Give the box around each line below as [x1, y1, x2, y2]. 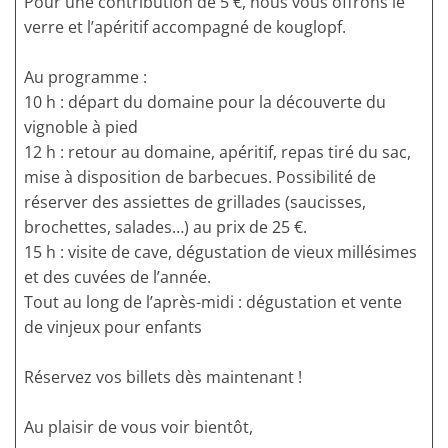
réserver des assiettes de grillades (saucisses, [24, 191, 366, 214]
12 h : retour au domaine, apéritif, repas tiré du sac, [24, 141, 411, 164]
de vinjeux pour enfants [24, 316, 202, 339]
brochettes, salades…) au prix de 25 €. [24, 216, 307, 239]
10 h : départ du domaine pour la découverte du [24, 91, 386, 114]
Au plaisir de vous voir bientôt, [24, 416, 253, 439]
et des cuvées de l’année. [24, 266, 211, 289]
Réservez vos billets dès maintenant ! [24, 366, 310, 389]
